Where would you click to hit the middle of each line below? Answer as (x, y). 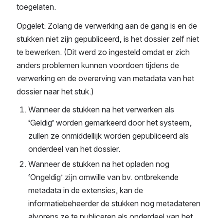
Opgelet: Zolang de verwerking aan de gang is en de (107, 26)
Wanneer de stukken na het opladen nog (99, 164)
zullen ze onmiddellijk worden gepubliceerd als (109, 136)
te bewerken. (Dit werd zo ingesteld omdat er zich (103, 52)
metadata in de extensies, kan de (86, 191)
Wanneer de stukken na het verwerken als (101, 110)
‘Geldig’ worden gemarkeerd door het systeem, (110, 123)
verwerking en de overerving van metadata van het (105, 79)
